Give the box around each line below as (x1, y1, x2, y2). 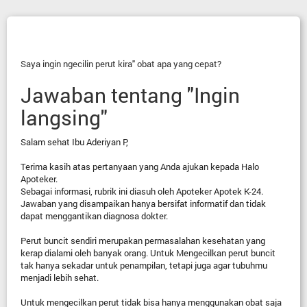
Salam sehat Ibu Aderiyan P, (21, 136, 128, 148)
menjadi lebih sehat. (21, 271, 99, 284)
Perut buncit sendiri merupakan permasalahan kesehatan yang (21, 234, 265, 247)
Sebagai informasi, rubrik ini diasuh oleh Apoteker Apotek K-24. (21, 185, 263, 197)
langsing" (21, 104, 108, 131)
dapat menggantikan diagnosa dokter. (21, 210, 168, 222)
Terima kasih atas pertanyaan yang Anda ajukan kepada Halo (21, 160, 259, 173)
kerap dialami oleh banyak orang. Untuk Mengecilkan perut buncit (21, 247, 275, 259)
